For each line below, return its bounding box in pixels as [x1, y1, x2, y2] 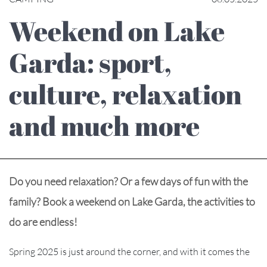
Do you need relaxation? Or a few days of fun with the [9, 174, 248, 188]
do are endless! [9, 215, 77, 228]
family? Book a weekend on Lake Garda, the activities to [9, 194, 255, 208]
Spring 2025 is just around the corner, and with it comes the [9, 245, 250, 257]
